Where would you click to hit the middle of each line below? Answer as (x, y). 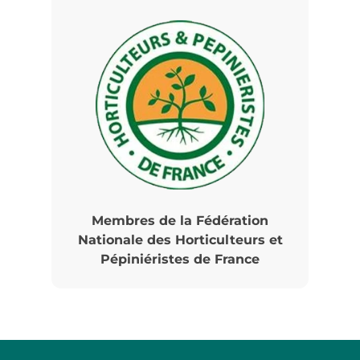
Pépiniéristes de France (180, 260)
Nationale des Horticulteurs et (180, 240)
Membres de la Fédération (180, 221)
